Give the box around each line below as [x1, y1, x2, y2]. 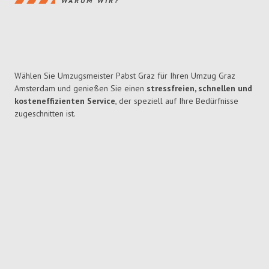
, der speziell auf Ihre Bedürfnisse [115, 95, 238, 107]
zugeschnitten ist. [14, 108, 76, 119]
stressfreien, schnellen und [147, 83, 252, 94]
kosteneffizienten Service [14, 95, 115, 107]
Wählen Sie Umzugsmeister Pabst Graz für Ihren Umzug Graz [14, 70, 235, 82]
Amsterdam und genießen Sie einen [14, 83, 147, 94]
